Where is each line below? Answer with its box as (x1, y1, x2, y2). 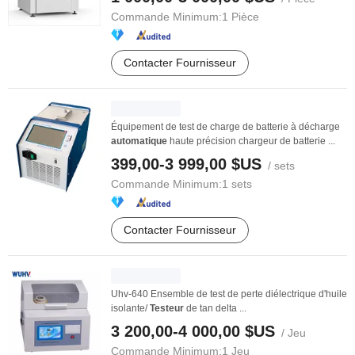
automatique (111, 136, 167, 147)
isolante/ (111, 303, 150, 314)
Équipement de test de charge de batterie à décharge (111, 121, 340, 132)
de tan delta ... (184, 303, 246, 314)
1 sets (222, 177, 252, 190)
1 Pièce (222, 10, 259, 23)
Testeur (150, 303, 184, 314)
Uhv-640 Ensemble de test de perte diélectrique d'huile (111, 288, 347, 300)
